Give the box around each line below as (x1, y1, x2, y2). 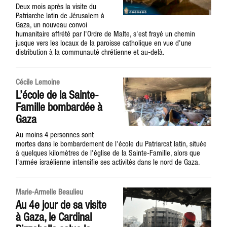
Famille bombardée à (16, 100, 103, 113)
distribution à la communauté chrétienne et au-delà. (16, 48, 165, 56)
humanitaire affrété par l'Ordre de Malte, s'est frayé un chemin (16, 29, 196, 38)
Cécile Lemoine (16, 78, 60, 86)
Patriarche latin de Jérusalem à (16, 11, 105, 20)
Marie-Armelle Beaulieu (16, 187, 84, 196)
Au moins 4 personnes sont (16, 130, 94, 139)
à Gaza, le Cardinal (16, 210, 92, 223)
